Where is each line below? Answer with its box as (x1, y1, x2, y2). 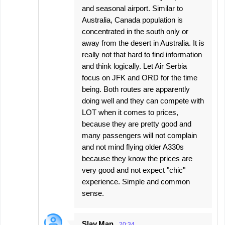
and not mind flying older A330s (82, 143, 184, 152)
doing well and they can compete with (82, 96, 204, 105)
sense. (82, 189, 104, 198)
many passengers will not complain (82, 131, 197, 140)
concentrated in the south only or (82, 27, 188, 36)
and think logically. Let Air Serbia (82, 62, 187, 71)
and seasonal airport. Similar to (82, 4, 183, 13)
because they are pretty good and (82, 120, 191, 129)
